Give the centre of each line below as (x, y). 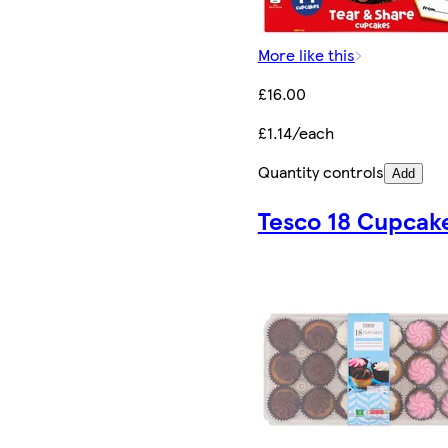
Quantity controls (320, 171)
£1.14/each (295, 132)
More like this (306, 54)
